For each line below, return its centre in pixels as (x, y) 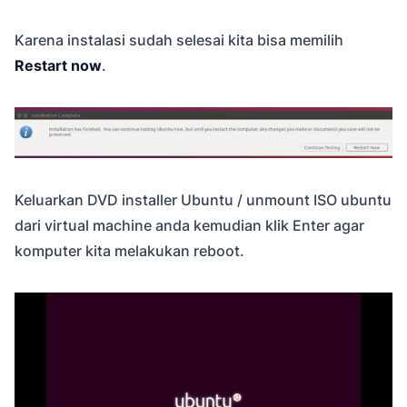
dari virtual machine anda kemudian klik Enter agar (189, 226)
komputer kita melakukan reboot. (129, 251)
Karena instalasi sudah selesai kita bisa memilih (179, 40)
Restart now (58, 65)
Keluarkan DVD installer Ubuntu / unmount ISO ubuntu (203, 200)
